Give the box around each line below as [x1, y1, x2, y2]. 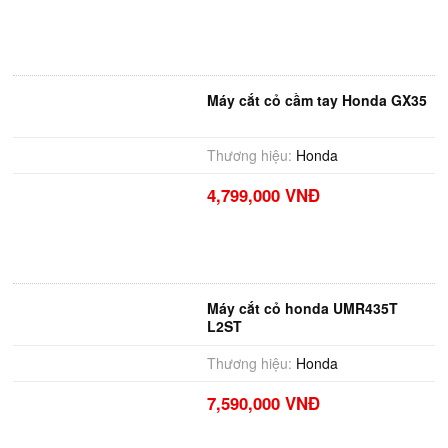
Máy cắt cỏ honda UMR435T [206, 298, 398, 318]
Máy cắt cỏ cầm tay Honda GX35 [206, 90, 427, 110]
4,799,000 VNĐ [206, 183, 320, 207]
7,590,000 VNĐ [206, 391, 320, 415]
